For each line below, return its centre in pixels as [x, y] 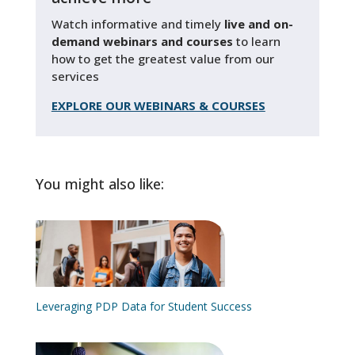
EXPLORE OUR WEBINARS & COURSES [158, 105]
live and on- [258, 23]
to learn [256, 41]
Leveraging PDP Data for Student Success [143, 307]
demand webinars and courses [142, 41]
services [75, 76]
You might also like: [99, 183]
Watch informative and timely [137, 23]
